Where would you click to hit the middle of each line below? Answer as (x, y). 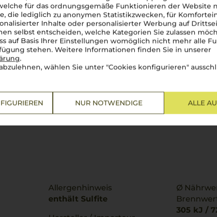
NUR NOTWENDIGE (108, 103)
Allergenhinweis (80, 188)
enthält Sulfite (78, 199)
